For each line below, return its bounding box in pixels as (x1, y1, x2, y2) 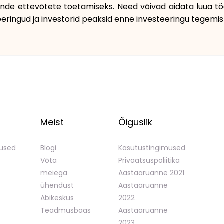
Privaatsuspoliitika (118, 155, 180, 165)
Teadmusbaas (40, 205, 91, 215)
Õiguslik (118, 116, 152, 128)
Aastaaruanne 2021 (118, 168, 184, 178)
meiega (40, 168, 67, 178)
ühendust (40, 180, 74, 190)
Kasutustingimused (118, 143, 185, 153)
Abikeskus (40, 193, 74, 203)
